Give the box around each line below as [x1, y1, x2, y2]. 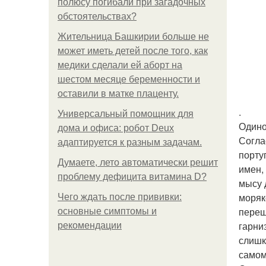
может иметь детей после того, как [58, 46, 208, 56]
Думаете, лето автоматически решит [58, 157, 218, 167]
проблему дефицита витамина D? [58, 172, 207, 182]
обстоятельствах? [58, 11, 137, 21]
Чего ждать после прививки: [58, 192, 182, 202]
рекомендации [58, 220, 122, 230]
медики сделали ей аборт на [58, 60, 182, 70]
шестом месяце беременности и [58, 74, 200, 84]
